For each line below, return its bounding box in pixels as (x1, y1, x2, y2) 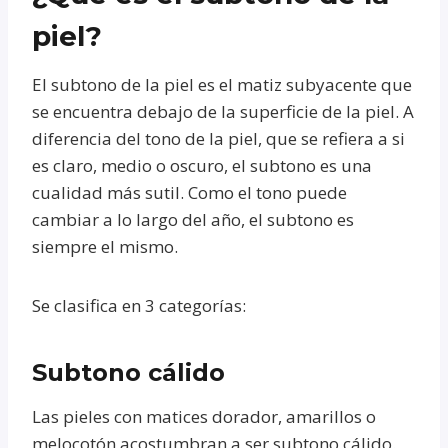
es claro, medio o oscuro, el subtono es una (32, 153, 372, 177)
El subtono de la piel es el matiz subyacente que (32, 72, 412, 96)
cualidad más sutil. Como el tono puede (32, 180, 347, 204)
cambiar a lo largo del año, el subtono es (32, 207, 354, 231)
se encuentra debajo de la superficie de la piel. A (32, 99, 414, 123)
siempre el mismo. (32, 234, 178, 258)
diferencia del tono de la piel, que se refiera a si (32, 126, 405, 150)
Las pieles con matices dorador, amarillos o (32, 404, 376, 428)
